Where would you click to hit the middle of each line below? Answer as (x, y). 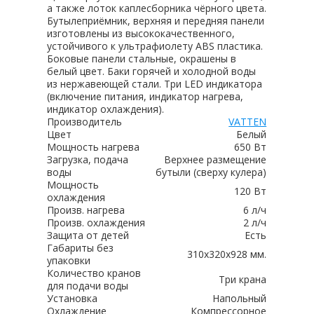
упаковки (69, 260)
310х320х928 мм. (227, 254)
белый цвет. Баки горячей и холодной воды (152, 71)
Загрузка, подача (88, 159)
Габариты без (81, 248)
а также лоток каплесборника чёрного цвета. (157, 8)
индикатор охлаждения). (106, 109)
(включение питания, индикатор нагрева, (145, 96)
